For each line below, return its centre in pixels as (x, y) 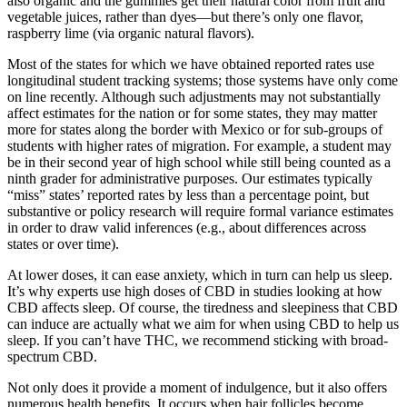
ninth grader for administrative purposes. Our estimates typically (190, 178)
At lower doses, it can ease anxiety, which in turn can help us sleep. (200, 274)
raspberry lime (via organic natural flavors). (131, 33)
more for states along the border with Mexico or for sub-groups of (195, 129)
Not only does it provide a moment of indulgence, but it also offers (197, 387)
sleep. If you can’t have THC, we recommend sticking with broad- (198, 340)
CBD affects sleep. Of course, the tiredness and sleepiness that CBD (203, 307)
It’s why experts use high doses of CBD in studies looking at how (195, 291)
